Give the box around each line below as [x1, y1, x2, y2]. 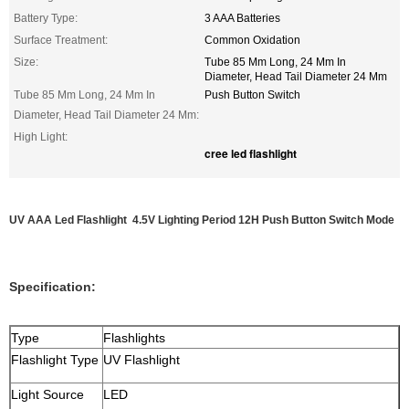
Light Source [11, 387, 84, 402]
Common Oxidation [204, 34, 300, 47]
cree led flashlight [204, 145, 297, 162]
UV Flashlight [103, 352, 180, 367]
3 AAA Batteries [204, 12, 280, 25]
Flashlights [103, 330, 165, 345]
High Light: [14, 131, 68, 143]
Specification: [9, 279, 96, 294]
